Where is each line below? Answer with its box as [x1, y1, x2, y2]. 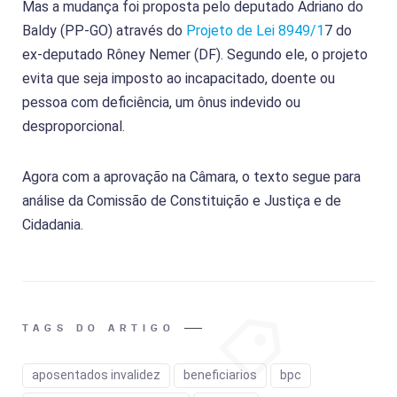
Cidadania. [22, 215, 83, 233]
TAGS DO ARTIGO [22, 321, 175, 334]
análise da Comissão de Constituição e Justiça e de [22, 191, 341, 209]
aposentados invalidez [32, 367, 160, 382]
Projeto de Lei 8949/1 [186, 21, 324, 39]
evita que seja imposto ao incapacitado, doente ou [22, 69, 335, 87]
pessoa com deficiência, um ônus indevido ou [22, 93, 300, 111]
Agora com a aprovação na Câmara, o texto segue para [22, 167, 361, 185]
